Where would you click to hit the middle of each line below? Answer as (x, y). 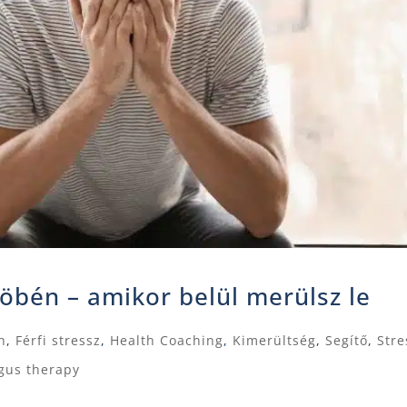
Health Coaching (167, 341)
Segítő (347, 341)
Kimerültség (275, 341)
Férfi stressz (59, 341)
